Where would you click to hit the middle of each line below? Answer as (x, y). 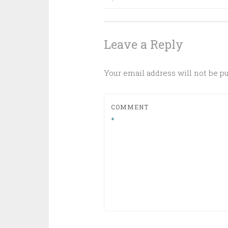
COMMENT (130, 107)
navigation (145, 20)
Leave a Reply (143, 44)
